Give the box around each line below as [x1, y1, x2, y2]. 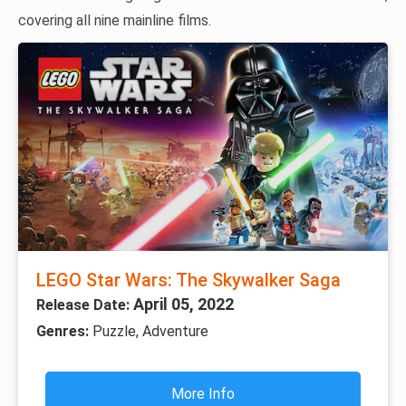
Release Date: [36, 295, 133, 314]
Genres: [36, 322, 92, 340]
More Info [171, 384, 235, 402]
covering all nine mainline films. [18, 12, 211, 30]
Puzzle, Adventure [92, 322, 208, 340]
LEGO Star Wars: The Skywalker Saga [36, 268, 341, 291]
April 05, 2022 [133, 294, 234, 314]
